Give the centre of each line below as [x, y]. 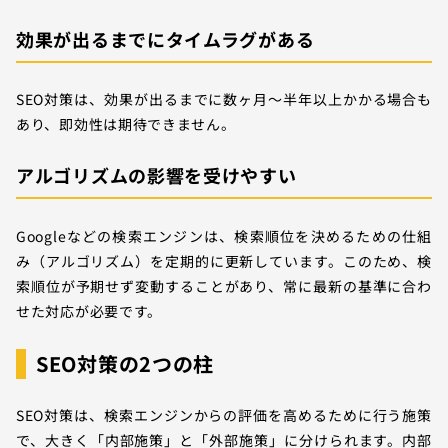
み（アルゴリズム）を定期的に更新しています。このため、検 [224, 260]
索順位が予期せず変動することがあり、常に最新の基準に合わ [224, 285]
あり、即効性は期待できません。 [126, 124]
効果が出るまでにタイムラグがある [167, 39]
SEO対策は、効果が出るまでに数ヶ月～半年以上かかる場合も [224, 99]
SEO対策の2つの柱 [125, 363]
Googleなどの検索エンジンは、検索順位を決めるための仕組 [224, 235]
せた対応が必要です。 [89, 310]
